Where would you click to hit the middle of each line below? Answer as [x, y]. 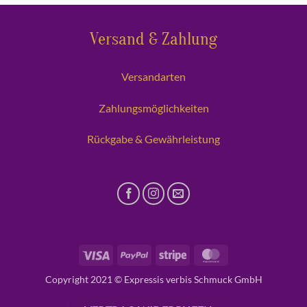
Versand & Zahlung [153, 39]
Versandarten [153, 76]
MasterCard [250, 254]
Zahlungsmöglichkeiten [153, 108]
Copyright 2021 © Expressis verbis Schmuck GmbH [153, 279]
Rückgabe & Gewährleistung [153, 139]
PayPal [162, 254]
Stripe [198, 254]
